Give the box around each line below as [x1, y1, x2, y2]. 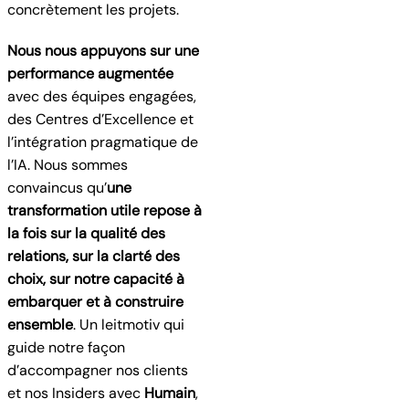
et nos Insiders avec [7, 383, 144, 403]
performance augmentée [7, 64, 173, 83]
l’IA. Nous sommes [7, 155, 128, 174]
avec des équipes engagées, [7, 87, 196, 106]
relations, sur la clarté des [7, 246, 180, 266]
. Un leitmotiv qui [73, 315, 184, 334]
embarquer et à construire [7, 292, 184, 311]
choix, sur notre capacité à [7, 269, 184, 288]
